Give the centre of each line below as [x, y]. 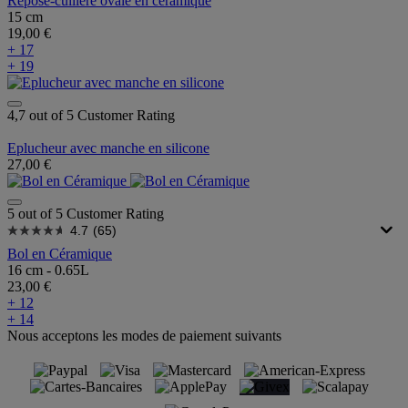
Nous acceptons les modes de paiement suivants [144, 336]
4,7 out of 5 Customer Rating [91, 116]
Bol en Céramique [60, 254]
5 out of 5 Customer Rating [86, 214]
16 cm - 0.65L [48, 270]
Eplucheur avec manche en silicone [108, 148]
